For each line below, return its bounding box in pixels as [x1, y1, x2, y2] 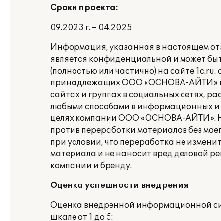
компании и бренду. [50, 161, 132, 171]
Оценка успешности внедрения [50, 181, 189, 190]
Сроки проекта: [50, 3, 118, 13]
